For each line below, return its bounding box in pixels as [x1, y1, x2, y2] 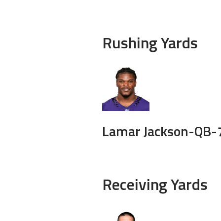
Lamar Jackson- [102, 120, 194, 142]
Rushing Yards [102, 30, 198, 54]
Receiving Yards [102, 172, 208, 196]
